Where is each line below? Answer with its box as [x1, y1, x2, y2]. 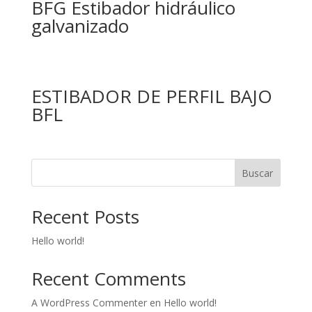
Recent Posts [31, 203, 139, 229]
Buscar [242, 166, 274, 180]
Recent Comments [31, 265, 186, 291]
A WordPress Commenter [31, 295, 147, 309]
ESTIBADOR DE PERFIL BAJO [31, 83, 272, 109]
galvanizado [31, 13, 129, 39]
